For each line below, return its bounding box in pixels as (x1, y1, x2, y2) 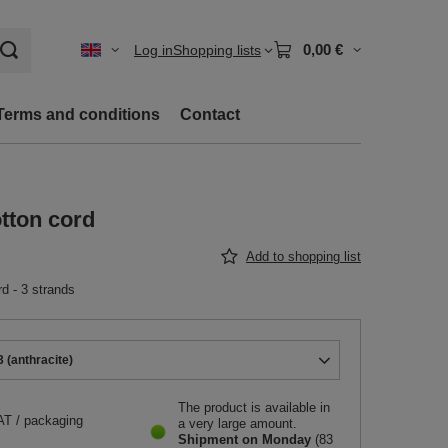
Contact (180, 106, 240, 123)
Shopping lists (173, 42, 261, 58)
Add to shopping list (246, 249, 361, 264)
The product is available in (178, 400, 330, 415)
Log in (134, 42, 173, 58)
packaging (24, 413, 83, 428)
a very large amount (178, 416, 293, 431)
